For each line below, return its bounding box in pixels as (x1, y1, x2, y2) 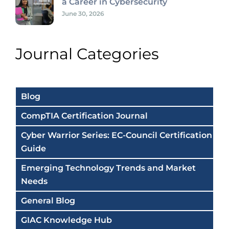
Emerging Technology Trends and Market (21, 163, 196, 173)
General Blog (21, 195, 75, 205)
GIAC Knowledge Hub (21, 215, 112, 225)
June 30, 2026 (62, 9, 104, 17)
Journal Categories (15, 44, 159, 63)
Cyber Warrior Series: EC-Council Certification (21, 130, 212, 140)
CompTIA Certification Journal (21, 110, 148, 121)
